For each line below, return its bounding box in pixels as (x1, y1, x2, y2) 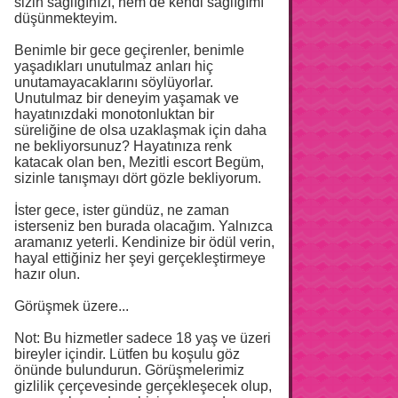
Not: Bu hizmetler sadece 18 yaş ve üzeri (14, 330, 271, 346)
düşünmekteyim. (14, 10, 117, 26)
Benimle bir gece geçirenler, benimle (14, 42, 244, 58)
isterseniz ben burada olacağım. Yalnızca (14, 218, 273, 234)
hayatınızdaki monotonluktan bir (14, 106, 214, 122)
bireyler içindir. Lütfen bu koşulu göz (14, 346, 240, 362)
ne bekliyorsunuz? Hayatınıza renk (14, 138, 232, 154)
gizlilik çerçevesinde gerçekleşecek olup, (14, 378, 272, 394)
